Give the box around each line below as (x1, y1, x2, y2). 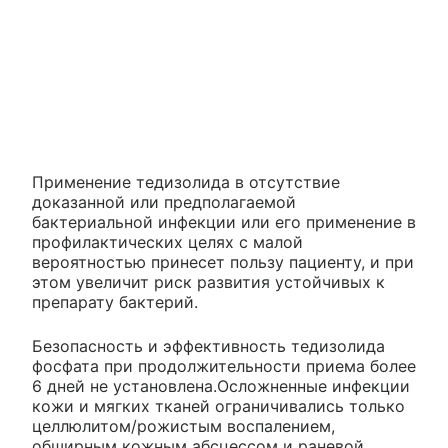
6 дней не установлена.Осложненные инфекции (32, 376, 410, 397)
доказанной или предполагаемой (32, 192, 296, 213)
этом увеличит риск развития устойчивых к (32, 272, 385, 293)
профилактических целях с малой (32, 232, 303, 253)
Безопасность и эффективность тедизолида (32, 336, 385, 357)
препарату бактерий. (32, 292, 198, 313)
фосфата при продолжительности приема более (32, 356, 416, 377)
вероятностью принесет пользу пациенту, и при (32, 252, 414, 273)
